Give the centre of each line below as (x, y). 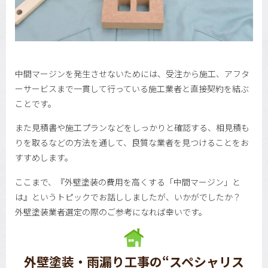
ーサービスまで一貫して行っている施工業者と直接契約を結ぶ (132, 88)
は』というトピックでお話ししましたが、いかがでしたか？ (128, 197)
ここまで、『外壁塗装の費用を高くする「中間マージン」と (128, 182)
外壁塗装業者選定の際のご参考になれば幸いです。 (111, 211)
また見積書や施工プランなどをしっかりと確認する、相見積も (132, 128)
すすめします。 (44, 158)
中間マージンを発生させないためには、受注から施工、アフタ (132, 73)
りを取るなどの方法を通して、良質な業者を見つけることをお (132, 143)
